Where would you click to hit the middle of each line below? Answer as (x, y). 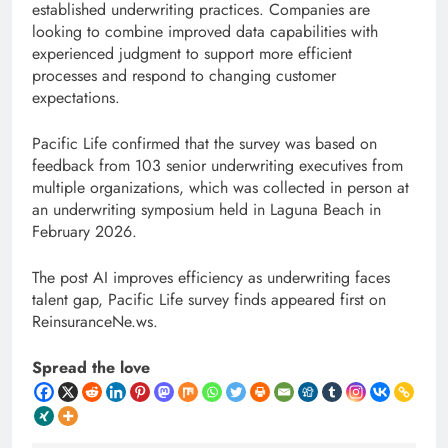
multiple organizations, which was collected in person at (220, 187)
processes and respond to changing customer (184, 75)
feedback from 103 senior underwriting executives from (217, 165)
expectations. (76, 97)
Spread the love (91, 367)
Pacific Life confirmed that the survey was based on (204, 143)
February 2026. (84, 231)
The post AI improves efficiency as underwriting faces (211, 277)
